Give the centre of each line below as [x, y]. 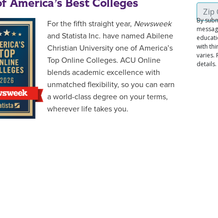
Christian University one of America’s [110, 48]
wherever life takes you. [88, 109]
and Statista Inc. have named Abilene [110, 36]
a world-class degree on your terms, [108, 97]
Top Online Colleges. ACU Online [104, 60]
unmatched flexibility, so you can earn [111, 85]
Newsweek [153, 24]
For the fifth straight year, [91, 24]
